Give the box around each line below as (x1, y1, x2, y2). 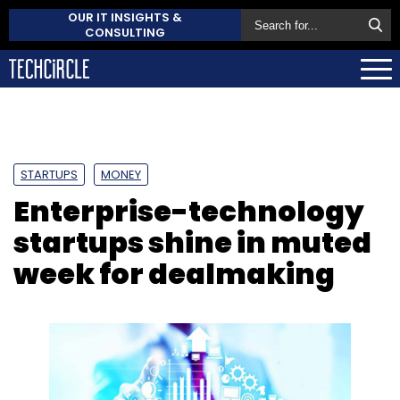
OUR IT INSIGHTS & (68, 9, 182, 26)
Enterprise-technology (13, 190, 364, 231)
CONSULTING (85, 24, 165, 41)
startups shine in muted (13, 221, 371, 262)
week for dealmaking (13, 253, 335, 294)
